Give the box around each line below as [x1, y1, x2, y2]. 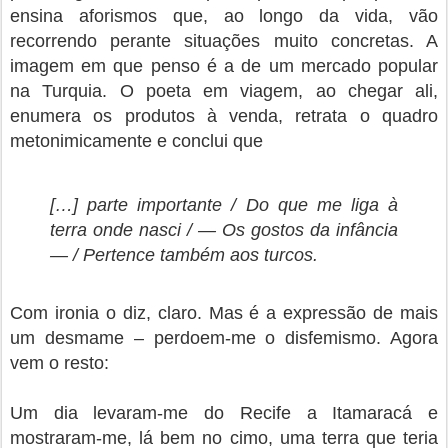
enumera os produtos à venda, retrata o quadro [10, 106, 438, 126]
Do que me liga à [245, 195, 398, 215]
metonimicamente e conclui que [10, 131, 263, 151]
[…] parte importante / [50, 195, 246, 215]
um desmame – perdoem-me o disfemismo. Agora [10, 328, 438, 348]
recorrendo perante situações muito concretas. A [10, 31, 438, 51]
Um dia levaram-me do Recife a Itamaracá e [10, 403, 438, 423]
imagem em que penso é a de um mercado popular [10, 56, 438, 76]
